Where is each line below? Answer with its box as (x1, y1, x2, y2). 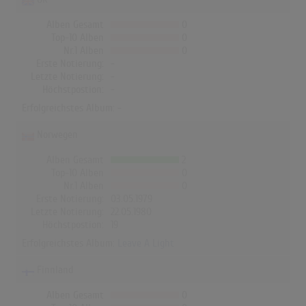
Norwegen (37, 128, 78, 141)
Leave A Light (117, 237, 174, 250)
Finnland (37, 264, 74, 277)
